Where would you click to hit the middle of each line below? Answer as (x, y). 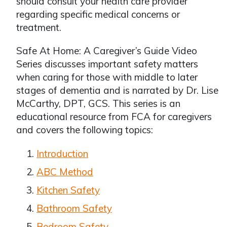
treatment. (39, 27)
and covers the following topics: (85, 130)
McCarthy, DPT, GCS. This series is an (98, 103)
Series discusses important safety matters (107, 64)
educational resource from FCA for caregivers (114, 117)
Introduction (62, 154)
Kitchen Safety (68, 190)
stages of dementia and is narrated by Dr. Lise (117, 90)
